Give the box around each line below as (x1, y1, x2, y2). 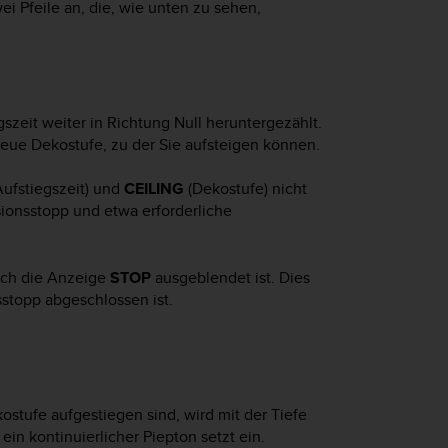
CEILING (124, 177, 184, 201)
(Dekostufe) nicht (184, 177, 307, 201)
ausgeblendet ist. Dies (151, 265, 310, 289)
